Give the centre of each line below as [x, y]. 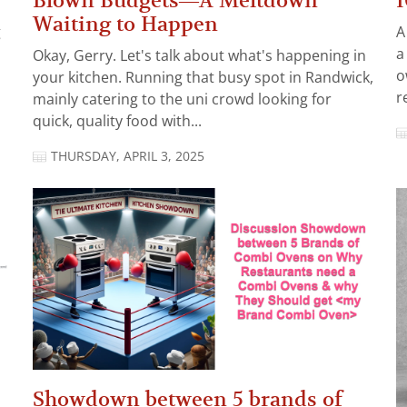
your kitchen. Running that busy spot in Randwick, [203, 77]
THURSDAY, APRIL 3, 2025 [128, 156]
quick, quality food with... [117, 121]
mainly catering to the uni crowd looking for [182, 99]
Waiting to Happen [125, 24]
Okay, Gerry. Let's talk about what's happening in [199, 55]
